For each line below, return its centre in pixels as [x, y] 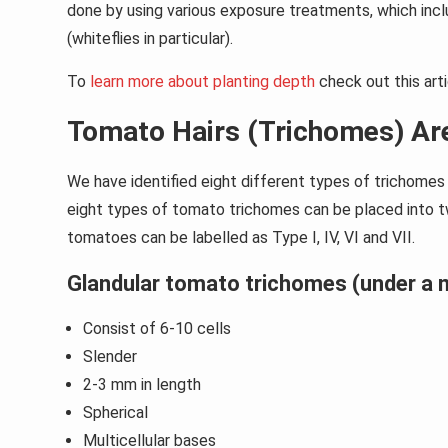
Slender [110, 357]
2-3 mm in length [142, 385]
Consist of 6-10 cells [159, 329]
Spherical [115, 413]
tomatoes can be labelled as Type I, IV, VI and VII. [241, 238]
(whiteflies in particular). [150, 39]
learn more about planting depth [200, 82]
